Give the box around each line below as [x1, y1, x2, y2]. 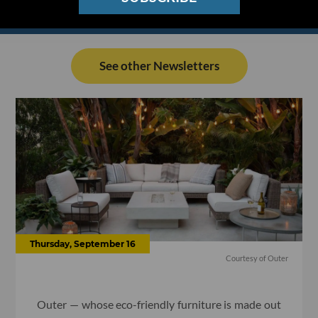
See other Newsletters [99, 58, 219, 74]
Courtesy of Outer [225, 253, 288, 263]
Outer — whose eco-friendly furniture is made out [37, 297, 281, 311]
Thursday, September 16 [30, 238, 136, 249]
